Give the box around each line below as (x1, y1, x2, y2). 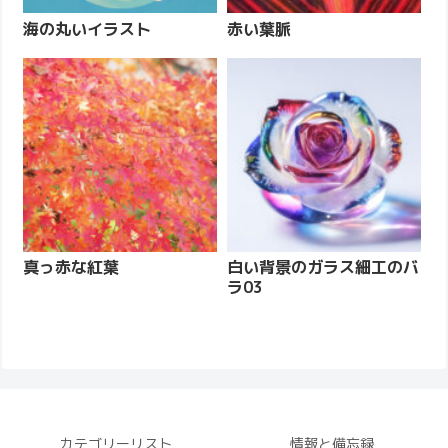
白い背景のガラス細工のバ (226, 256, 419, 279)
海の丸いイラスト (23, 17, 152, 40)
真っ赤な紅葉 (23, 256, 120, 279)
